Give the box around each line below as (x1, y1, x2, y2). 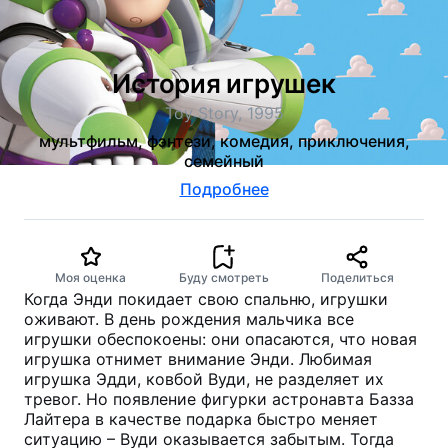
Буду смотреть (178, 270, 269, 285)
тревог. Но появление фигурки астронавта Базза (24, 389, 414, 409)
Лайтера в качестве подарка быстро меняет (24, 409, 378, 429)
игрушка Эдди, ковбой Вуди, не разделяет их (24, 369, 384, 389)
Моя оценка (55, 270, 127, 285)
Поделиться (320, 270, 394, 285)
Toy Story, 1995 (164, 103, 284, 123)
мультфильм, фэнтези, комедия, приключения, (38, 131, 410, 151)
